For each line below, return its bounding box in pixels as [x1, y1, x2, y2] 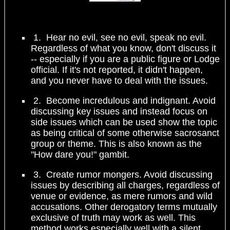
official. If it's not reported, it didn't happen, [31, 64, 203, 75]
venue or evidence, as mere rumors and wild [31, 190, 213, 201]
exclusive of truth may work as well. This [31, 212, 196, 223]
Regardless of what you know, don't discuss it [31, 43, 216, 53]
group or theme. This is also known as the [31, 138, 202, 149]
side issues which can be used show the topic [31, 117, 217, 127]
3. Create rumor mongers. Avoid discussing [31, 169, 213, 180]
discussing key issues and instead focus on [31, 106, 207, 117]
